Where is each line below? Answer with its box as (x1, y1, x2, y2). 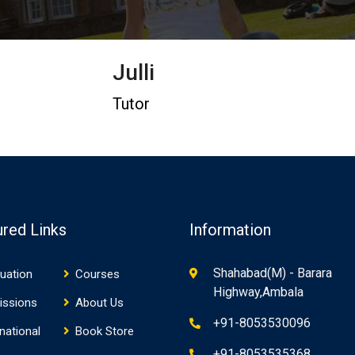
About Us (75, 296, 124, 310)
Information (189, 220, 271, 239)
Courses (75, 267, 120, 281)
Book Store (75, 324, 135, 338)
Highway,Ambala (213, 284, 303, 300)
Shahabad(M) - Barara (213, 265, 332, 281)
